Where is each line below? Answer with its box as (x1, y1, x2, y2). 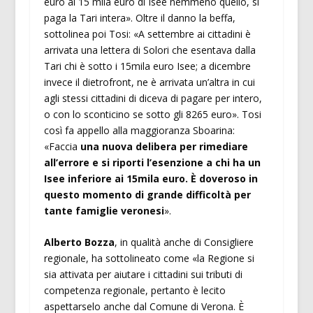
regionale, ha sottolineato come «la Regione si (43, 252, 254, 265)
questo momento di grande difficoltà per (43, 188, 251, 202)
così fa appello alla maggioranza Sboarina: (43, 124, 235, 138)
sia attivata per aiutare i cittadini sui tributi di (43, 268, 242, 282)
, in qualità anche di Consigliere (114, 235, 254, 249)
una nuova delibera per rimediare (80, 140, 248, 154)
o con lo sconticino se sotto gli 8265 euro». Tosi (43, 108, 261, 122)
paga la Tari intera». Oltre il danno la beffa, (43, 11, 235, 25)
